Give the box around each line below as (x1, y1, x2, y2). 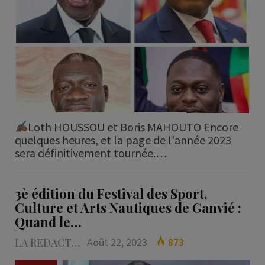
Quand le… (14, 212, 82, 231)
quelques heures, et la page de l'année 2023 (14, 132, 231, 147)
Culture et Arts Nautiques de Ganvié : (14, 198, 241, 216)
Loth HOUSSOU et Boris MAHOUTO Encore (28, 119, 239, 134)
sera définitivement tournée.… (14, 145, 167, 160)
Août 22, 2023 (86, 235, 147, 249)
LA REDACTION (71, 235, 80, 250)
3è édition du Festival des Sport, (14, 184, 207, 202)
